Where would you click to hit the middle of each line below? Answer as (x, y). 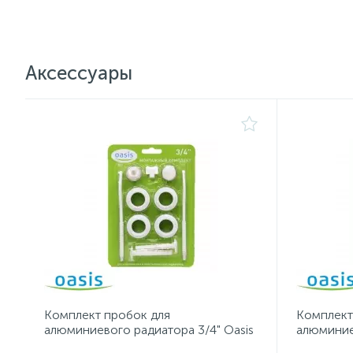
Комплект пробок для (107, 315)
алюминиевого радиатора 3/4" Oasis (149, 330)
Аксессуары (79, 73)
